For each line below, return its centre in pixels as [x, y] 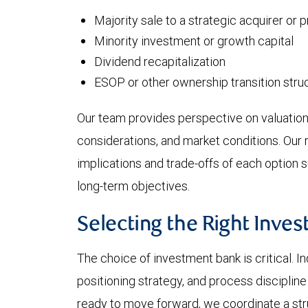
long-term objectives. [133, 186]
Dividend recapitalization [160, 62]
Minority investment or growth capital [194, 41]
